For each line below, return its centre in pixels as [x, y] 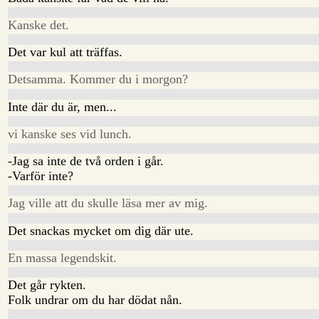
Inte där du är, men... [63, 106]
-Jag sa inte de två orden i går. [86, 161]
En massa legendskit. [63, 257]
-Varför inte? [41, 176]
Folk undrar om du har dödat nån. [95, 300]
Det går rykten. [47, 285]
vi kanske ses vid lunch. [70, 134]
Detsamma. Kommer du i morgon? [98, 79]
